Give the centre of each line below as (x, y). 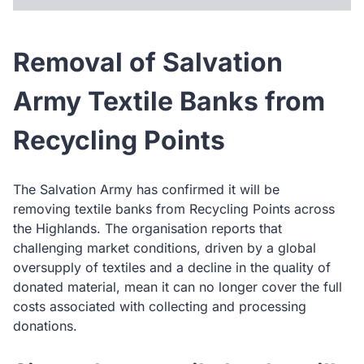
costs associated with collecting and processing (160, 306)
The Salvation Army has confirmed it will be (146, 189)
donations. (45, 326)
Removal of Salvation (148, 62)
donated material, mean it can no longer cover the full (178, 287)
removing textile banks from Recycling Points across (174, 209)
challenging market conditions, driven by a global (165, 248)
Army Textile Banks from (169, 101)
